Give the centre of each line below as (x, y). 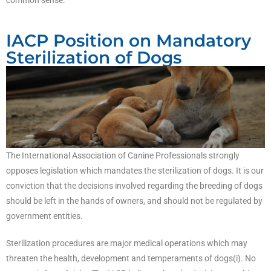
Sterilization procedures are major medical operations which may (127, 243)
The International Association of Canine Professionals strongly (123, 156)
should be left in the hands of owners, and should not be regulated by (134, 201)
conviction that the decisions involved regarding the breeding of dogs (134, 186)
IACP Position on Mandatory (129, 40)
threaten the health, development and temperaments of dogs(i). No (131, 259)
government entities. (44, 216)
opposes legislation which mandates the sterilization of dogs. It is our (135, 171)
